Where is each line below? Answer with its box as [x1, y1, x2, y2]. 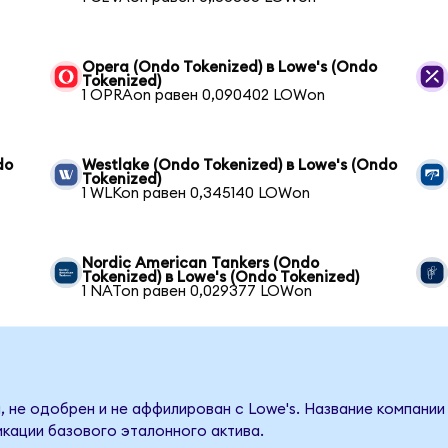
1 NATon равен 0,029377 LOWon [82, 283, 313, 299]
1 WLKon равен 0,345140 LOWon [82, 185, 311, 201]
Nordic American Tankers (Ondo [82, 255, 320, 271]
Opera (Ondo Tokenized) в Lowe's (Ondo [82, 59, 378, 75]
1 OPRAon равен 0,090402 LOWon [82, 87, 326, 103]
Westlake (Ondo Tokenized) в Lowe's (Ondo [82, 157, 398, 173]
